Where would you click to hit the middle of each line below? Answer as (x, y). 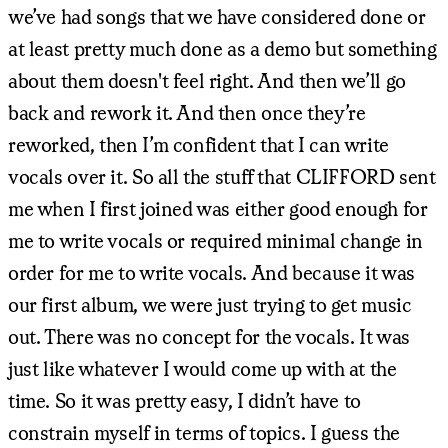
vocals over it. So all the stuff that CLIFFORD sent (222, 176)
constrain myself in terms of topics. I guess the (204, 432)
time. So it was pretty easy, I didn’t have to (184, 400)
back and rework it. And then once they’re (187, 112)
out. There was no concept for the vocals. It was (209, 336)
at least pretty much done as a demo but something (222, 48)
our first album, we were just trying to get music (210, 304)
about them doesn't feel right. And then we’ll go (207, 80)
